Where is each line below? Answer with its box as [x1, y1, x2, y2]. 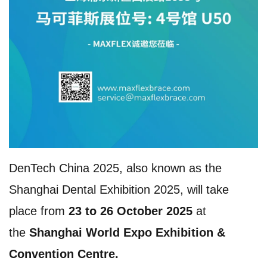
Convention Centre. [9, 247, 119, 260]
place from [9, 204, 69, 218]
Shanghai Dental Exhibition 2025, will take [9, 182, 229, 196]
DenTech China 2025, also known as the [9, 161, 222, 175]
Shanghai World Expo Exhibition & [29, 225, 225, 239]
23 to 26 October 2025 [69, 204, 196, 218]
